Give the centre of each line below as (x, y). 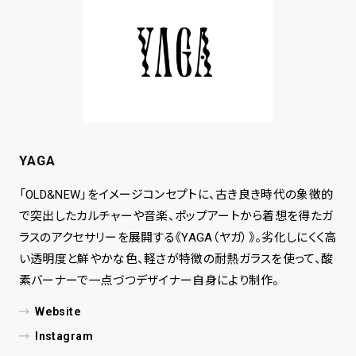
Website (58, 311)
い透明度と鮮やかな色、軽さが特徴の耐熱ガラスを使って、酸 (176, 259)
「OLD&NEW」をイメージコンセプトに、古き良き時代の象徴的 (176, 194)
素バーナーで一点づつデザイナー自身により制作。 (149, 280)
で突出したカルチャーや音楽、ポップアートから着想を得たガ (176, 216)
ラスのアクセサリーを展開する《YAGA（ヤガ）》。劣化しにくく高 (178, 237)
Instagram (64, 336)
